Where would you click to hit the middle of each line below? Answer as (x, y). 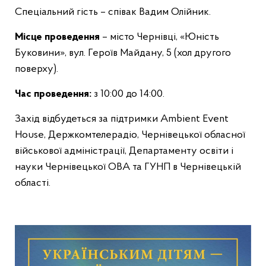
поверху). (38, 69)
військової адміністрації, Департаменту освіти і (124, 151)
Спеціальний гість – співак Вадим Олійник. (113, 12)
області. (33, 183)
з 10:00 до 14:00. (128, 94)
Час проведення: (53, 94)
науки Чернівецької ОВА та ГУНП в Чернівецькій (128, 167)
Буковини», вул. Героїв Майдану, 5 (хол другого (123, 53)
